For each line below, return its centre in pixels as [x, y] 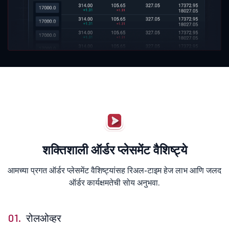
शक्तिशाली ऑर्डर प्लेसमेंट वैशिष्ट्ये [114, 150]
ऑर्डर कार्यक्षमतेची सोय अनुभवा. [114, 183]
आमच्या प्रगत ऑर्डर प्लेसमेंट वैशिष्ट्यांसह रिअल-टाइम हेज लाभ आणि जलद [114, 170]
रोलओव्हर [44, 219]
